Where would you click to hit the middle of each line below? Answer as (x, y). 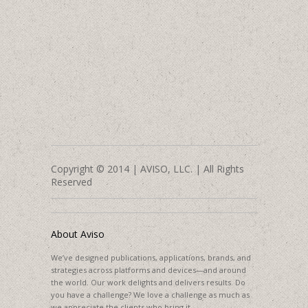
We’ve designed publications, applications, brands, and (151, 258)
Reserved (71, 182)
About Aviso (78, 234)
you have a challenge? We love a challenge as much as (150, 295)
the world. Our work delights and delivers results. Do (148, 283)
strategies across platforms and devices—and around (148, 270)
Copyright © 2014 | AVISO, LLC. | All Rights (147, 169)
